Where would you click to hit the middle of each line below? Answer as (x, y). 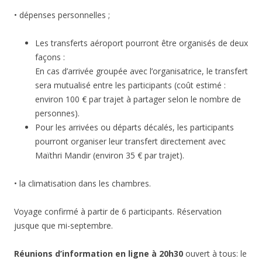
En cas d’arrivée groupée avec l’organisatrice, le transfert (142, 71)
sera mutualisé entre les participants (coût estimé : (130, 85)
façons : (50, 57)
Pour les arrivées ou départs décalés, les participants (135, 127)
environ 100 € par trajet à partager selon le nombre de (138, 99)
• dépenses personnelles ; (62, 15)
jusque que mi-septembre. (63, 226)
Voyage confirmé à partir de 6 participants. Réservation (118, 212)
